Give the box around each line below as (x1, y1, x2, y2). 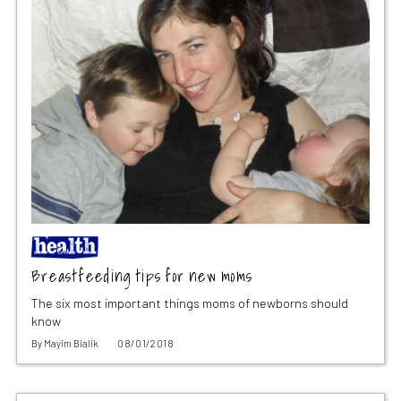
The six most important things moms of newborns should (30, 294, 348, 311)
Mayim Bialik (43, 337, 98, 349)
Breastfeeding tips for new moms (30, 262, 253, 289)
